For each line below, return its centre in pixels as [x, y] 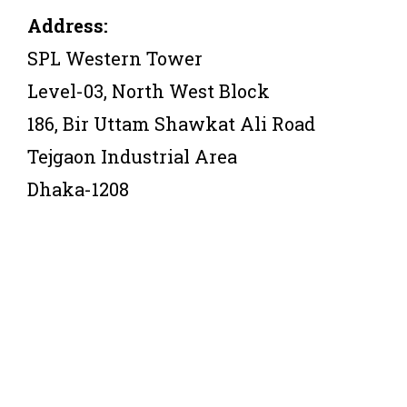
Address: [68, 25]
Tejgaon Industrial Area [132, 156]
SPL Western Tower [115, 58]
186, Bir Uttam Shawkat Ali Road [171, 123]
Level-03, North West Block [149, 90]
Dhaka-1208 [78, 189]
